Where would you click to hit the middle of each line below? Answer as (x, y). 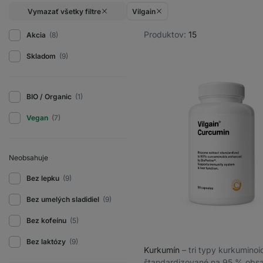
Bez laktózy (47, 242)
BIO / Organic (50, 97)
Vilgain (144, 11)
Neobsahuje (28, 158)
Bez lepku (44, 178)
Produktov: (166, 35)
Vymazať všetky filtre (64, 11)
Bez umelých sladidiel (64, 200)
